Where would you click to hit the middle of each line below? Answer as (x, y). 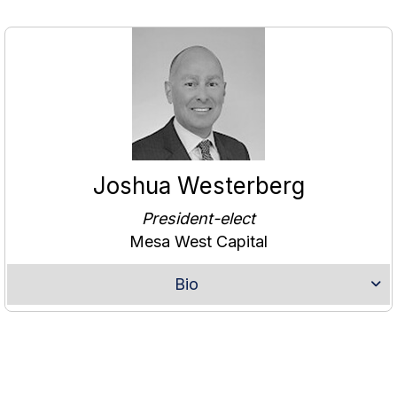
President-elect (198, 219)
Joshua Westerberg (198, 186)
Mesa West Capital (198, 242)
